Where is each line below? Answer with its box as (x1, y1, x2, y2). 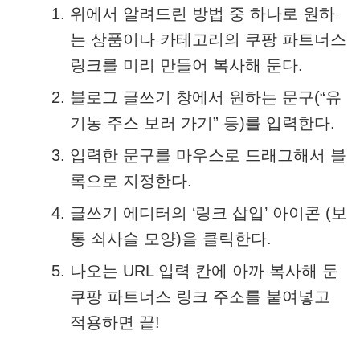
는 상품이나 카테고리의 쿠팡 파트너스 (70, 31, 347, 48)
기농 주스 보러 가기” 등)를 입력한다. (70, 114, 336, 132)
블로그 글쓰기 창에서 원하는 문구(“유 (70, 88, 342, 106)
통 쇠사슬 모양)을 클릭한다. (70, 230, 272, 247)
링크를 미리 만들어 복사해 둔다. (70, 56, 304, 74)
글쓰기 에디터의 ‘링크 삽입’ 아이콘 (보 (70, 204, 348, 222)
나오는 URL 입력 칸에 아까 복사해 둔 (70, 262, 339, 280)
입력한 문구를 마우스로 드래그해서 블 (70, 146, 347, 164)
